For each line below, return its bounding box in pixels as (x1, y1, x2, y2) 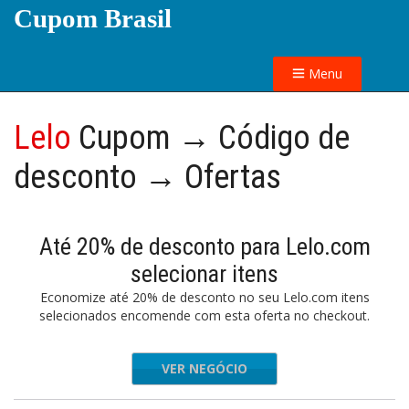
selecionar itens (131, 260, 278, 288)
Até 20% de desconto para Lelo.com (38, 233, 371, 260)
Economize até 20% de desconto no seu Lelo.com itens (39, 288, 370, 306)
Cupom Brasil (14, 4, 172, 33)
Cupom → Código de (71, 119, 350, 157)
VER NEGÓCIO (162, 360, 247, 377)
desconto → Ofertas (14, 158, 281, 196)
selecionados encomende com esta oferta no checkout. (39, 307, 370, 324)
